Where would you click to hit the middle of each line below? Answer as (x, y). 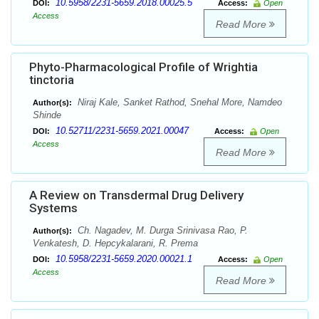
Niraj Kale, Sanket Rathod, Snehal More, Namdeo (178, 103)
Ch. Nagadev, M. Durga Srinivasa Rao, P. (161, 231)
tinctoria (52, 80)
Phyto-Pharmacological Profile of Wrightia (143, 67)
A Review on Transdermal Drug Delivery (136, 195)
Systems (53, 208)
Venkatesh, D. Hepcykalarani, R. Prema (115, 244)
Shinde (47, 115)
